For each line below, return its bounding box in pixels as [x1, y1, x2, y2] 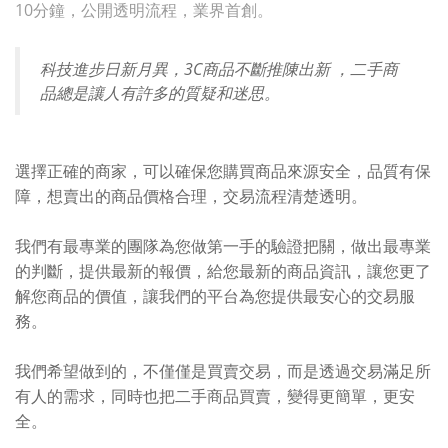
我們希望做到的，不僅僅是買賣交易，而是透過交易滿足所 [15, 359, 431, 382]
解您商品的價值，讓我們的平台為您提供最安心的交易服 [15, 284, 415, 307]
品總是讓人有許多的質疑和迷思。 [40, 81, 280, 104]
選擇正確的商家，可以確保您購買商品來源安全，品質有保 [15, 159, 431, 182]
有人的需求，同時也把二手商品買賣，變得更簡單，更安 [15, 384, 415, 407]
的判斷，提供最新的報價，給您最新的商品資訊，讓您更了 [15, 259, 431, 282]
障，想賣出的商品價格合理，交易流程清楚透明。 [15, 184, 367, 207]
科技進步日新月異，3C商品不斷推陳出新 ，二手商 [40, 57, 398, 80]
